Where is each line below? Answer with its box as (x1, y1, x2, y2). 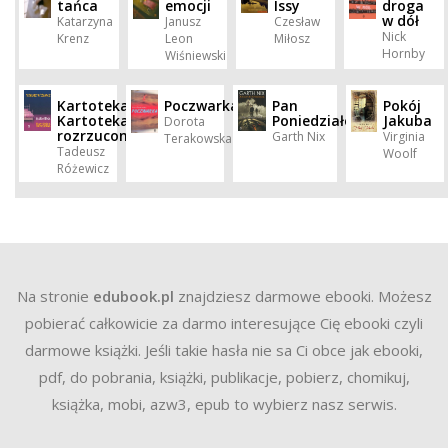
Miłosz (273, 30, 310, 47)
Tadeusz (56, 143, 105, 160)
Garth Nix (272, 128, 326, 145)
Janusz (165, 13, 202, 30)
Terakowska (163, 130, 232, 147)
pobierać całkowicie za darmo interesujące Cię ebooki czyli (25, 313, 423, 333)
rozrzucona (56, 126, 137, 145)
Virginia (382, 128, 425, 145)
